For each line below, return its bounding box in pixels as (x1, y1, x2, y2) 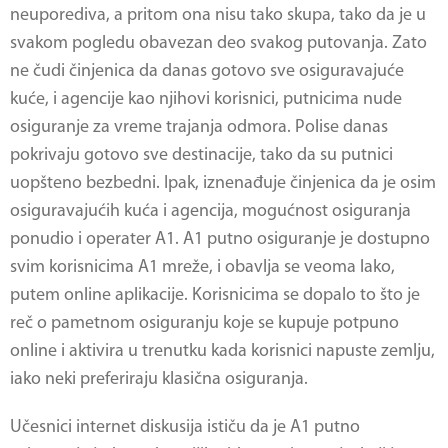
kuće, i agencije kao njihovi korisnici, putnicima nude (10, 90, 402, 109)
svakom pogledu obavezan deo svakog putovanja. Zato (10, 34, 427, 53)
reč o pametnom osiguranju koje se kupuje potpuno (10, 314, 399, 333)
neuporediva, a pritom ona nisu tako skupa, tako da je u (10, 6, 426, 25)
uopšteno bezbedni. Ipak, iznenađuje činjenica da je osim (10, 174, 436, 193)
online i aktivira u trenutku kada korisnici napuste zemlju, (10, 342, 435, 361)
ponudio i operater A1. (10, 230, 183, 249)
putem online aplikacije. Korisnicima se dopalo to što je (10, 286, 420, 305)
